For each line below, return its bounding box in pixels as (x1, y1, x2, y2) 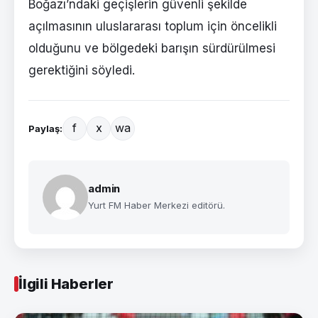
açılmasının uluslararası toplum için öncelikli (28, 18, 277, 33)
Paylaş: (28, 122, 62, 134)
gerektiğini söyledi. (28, 62, 135, 77)
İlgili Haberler (18, 275, 114, 292)
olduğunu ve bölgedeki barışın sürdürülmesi (28, 40, 275, 55)
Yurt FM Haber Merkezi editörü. (88, 199, 225, 211)
